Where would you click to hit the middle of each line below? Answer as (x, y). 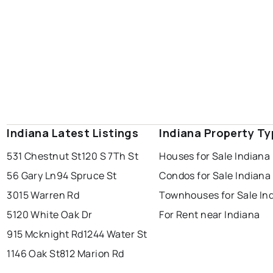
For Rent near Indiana (210, 215)
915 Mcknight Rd (45, 234)
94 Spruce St (87, 176)
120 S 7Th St (110, 156)
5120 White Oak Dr (50, 215)
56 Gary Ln (32, 176)
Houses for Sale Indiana (215, 156)
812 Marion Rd (92, 254)
